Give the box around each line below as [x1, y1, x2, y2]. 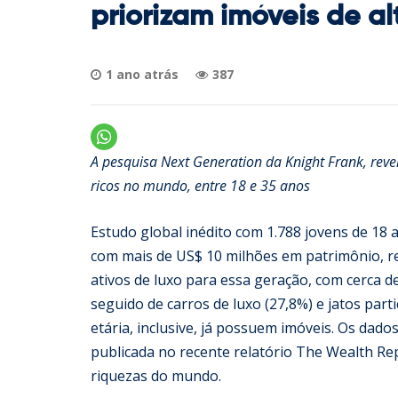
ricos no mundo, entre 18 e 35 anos [91, 176, 310, 195]
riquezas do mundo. [91, 366, 221, 386]
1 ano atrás [106, 66, 179, 83]
